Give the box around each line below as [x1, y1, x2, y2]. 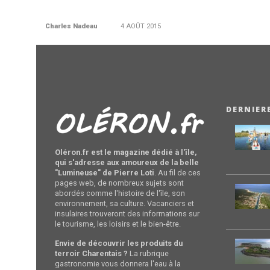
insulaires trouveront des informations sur [55, 209, 200, 218]
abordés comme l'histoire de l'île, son [55, 189, 186, 198]
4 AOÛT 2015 [121, 22, 162, 30]
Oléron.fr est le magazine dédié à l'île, [55, 148, 198, 157]
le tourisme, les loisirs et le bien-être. [55, 219, 181, 228]
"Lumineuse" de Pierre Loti [55, 168, 155, 177]
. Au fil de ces [154, 168, 201, 177]
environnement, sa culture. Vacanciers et [55, 199, 195, 208]
